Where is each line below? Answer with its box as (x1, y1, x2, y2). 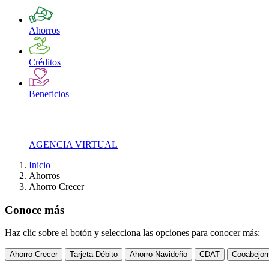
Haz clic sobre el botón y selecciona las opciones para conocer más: (5, 228, 260, 238)
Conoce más (5, 203, 64, 216)
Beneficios (29, 88, 69, 99)
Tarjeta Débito (70, 250, 118, 259)
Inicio (29, 159, 50, 170)
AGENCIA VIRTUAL (29, 139, 118, 150)
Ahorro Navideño (130, 250, 187, 259)
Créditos (29, 56, 61, 67)
